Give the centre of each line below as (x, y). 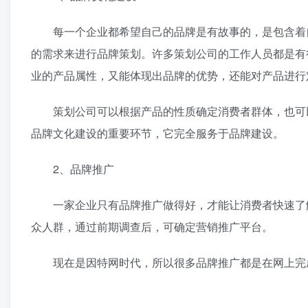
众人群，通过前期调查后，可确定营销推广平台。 (152, 227)
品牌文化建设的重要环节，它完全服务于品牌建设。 (157, 133)
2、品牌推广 (84, 169)
